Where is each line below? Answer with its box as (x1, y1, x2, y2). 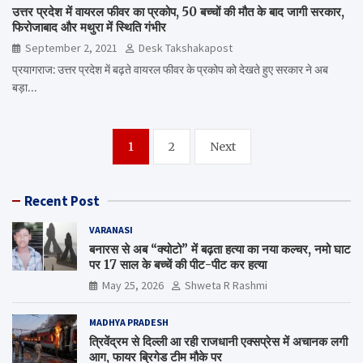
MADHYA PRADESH (89, 315, 169, 328)
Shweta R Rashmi (185, 277, 267, 293)
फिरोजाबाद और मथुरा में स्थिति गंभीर (12, 19, 166, 35)
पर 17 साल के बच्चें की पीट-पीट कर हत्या (89, 256, 267, 272)
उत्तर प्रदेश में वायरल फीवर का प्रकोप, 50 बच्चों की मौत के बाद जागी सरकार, (12, 3, 344, 19)
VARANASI (89, 223, 133, 236)
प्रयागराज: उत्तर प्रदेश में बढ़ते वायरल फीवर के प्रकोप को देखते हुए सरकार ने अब (12, 62, 328, 77)
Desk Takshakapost (139, 40, 233, 55)
